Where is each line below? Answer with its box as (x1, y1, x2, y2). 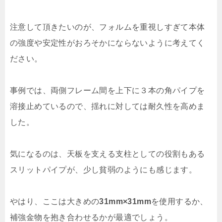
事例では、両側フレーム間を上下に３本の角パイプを (10, 86, 205, 95)
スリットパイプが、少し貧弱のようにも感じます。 (10, 166, 197, 174)
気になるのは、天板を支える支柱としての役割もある (10, 150, 205, 158)
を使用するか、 (151, 197, 208, 206)
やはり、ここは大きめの (10, 197, 100, 206)
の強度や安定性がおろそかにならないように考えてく (10, 39, 205, 47)
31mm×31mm (99, 197, 152, 206)
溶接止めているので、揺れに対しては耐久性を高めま (10, 102, 205, 111)
